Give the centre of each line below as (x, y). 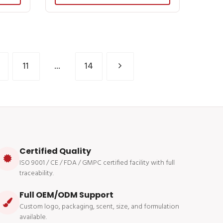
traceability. (37, 173)
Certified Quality (55, 151)
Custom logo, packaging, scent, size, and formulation (99, 207)
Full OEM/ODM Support (66, 195)
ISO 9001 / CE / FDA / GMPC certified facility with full (97, 163)
